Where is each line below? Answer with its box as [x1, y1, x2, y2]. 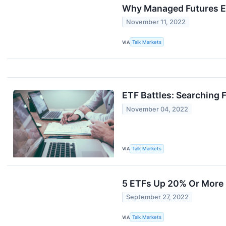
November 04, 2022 [126, 105, 189, 113]
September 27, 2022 [126, 193, 189, 201]
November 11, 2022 [126, 18, 186, 26]
